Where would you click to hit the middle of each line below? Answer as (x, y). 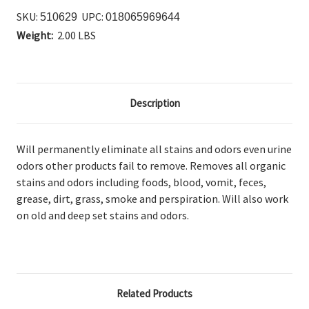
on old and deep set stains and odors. (103, 215)
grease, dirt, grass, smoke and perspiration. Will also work (152, 198)
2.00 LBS (77, 35)
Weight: (35, 35)
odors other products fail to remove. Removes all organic (151, 165)
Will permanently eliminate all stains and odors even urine (154, 149)
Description (154, 103)
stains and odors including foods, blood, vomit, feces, (141, 182)
